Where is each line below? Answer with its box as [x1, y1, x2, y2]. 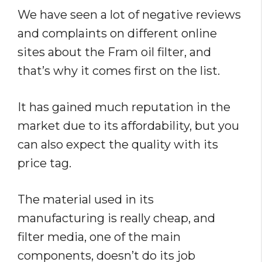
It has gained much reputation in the [18, 100, 230, 115]
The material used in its [18, 192, 154, 207]
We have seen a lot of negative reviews [18, 8, 241, 22]
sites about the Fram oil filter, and [18, 45, 211, 60]
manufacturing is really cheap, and [18, 211, 215, 226]
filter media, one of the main [18, 230, 181, 244]
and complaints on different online [18, 26, 217, 41]
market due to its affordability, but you [18, 119, 239, 133]
